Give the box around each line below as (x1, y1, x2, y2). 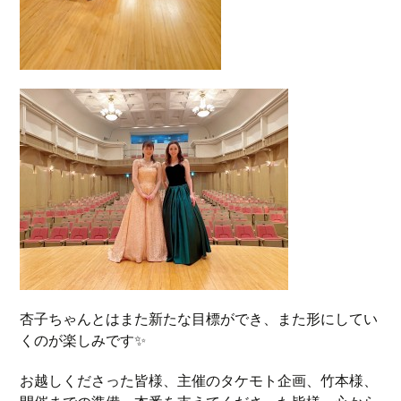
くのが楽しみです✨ (20, 333, 147, 348)
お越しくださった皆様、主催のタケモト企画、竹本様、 (20, 373, 379, 388)
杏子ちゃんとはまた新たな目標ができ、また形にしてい (20, 311, 379, 327)
